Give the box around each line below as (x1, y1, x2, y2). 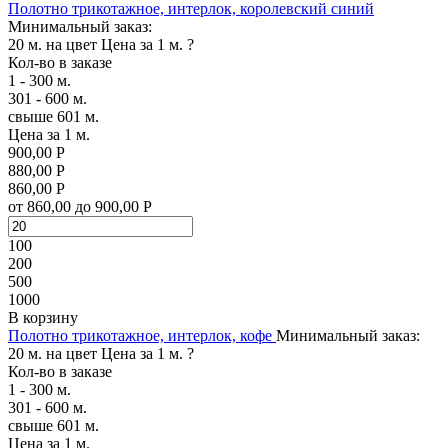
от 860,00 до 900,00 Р (8, 197, 152, 215)
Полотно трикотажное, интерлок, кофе (8, 326, 272, 344)
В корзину (8, 308, 78, 326)
